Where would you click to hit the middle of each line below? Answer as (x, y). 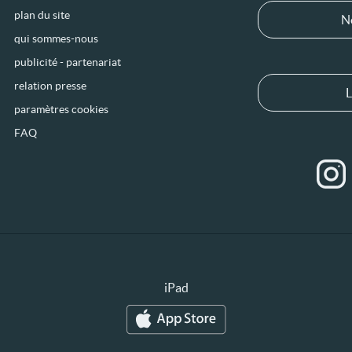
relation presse (51, 86)
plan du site (42, 15)
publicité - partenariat (68, 62)
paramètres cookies (62, 109)
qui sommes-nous (57, 38)
